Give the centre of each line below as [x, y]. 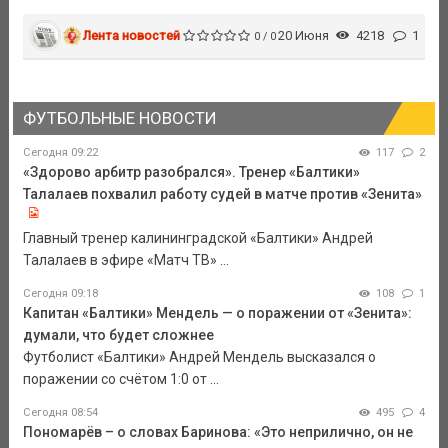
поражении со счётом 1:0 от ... [120, 379]
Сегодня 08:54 [60, 413]
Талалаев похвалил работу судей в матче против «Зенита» [222, 194]
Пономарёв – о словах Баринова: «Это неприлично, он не [217, 432]
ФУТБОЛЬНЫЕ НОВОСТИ [119, 117]
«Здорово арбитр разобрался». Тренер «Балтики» [191, 172]
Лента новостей [132, 35]
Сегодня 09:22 [60, 153]
